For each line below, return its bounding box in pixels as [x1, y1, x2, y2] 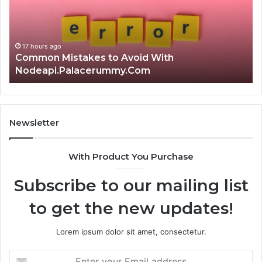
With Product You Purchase [68, 151, 194, 163]
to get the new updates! [29, 198, 233, 219]
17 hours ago [112, 55, 151, 64]
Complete [98, 16, 134, 26]
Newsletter [9, 117, 59, 129]
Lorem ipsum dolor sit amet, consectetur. [56, 227, 206, 237]
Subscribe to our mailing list [13, 175, 249, 196]
